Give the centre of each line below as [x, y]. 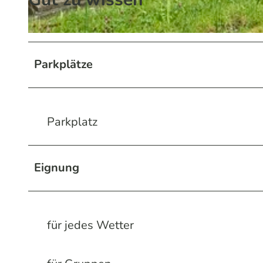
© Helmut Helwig [50, 38]
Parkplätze [63, 64]
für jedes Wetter [90, 225]
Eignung [57, 167]
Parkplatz [72, 122]
